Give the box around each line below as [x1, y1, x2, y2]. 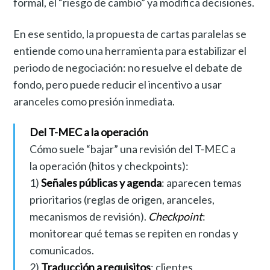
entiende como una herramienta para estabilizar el [13, 43, 247, 57]
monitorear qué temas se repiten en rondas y [29, 226, 238, 240]
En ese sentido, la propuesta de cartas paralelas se [13, 27, 247, 40]
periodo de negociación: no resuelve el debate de [13, 60, 243, 74]
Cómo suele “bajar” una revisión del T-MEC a [29, 142, 236, 155]
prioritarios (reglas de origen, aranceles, [29, 192, 215, 206]
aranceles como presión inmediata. [13, 94, 175, 108]
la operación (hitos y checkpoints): [29, 159, 189, 172]
